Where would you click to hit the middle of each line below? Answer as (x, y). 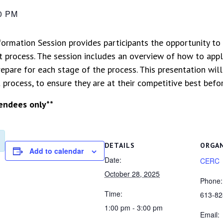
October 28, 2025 (132, 174)
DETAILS (120, 145)
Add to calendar (56, 151)
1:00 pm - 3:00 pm (134, 208)
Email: (210, 215)
